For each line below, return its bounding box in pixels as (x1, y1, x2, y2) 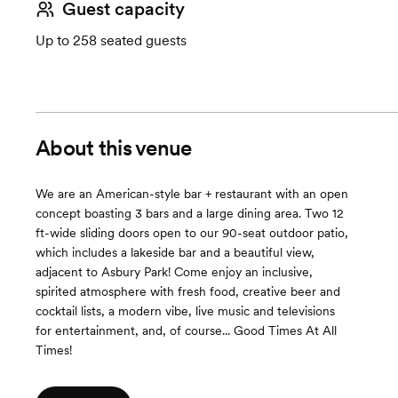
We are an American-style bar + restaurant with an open (36, 187, 348, 201)
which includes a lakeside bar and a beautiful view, (36, 245, 314, 259)
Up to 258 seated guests (36, 32, 187, 49)
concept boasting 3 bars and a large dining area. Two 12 (36, 206, 344, 220)
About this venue (36, 135, 192, 161)
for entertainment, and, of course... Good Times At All (36, 323, 337, 338)
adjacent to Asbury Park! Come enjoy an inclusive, (36, 265, 313, 279)
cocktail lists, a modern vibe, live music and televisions (36, 304, 335, 318)
